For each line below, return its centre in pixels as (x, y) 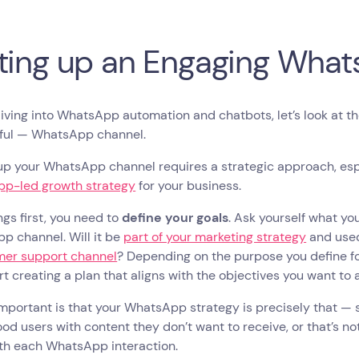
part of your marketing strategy (215, 237)
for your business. (190, 186)
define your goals (175, 218)
